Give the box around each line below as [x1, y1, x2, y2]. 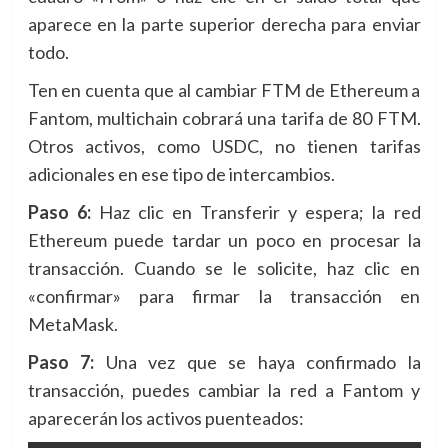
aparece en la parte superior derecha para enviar [27, 12, 421, 35]
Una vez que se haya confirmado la [94, 350, 421, 373]
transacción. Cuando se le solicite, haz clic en [27, 256, 421, 279]
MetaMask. [27, 312, 118, 335]
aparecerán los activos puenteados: [27, 406, 304, 429]
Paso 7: [27, 350, 94, 373]
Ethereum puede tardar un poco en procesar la [27, 228, 421, 251]
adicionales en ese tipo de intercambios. [27, 162, 335, 185]
